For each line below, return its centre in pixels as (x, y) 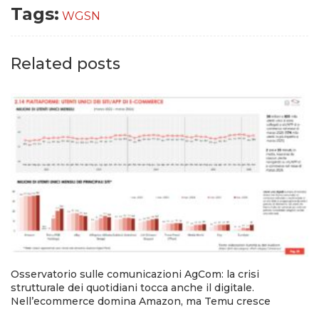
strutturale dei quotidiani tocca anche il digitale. (132, 288)
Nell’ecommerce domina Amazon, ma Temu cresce (141, 302)
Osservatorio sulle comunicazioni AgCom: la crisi (135, 274)
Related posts (66, 64)
